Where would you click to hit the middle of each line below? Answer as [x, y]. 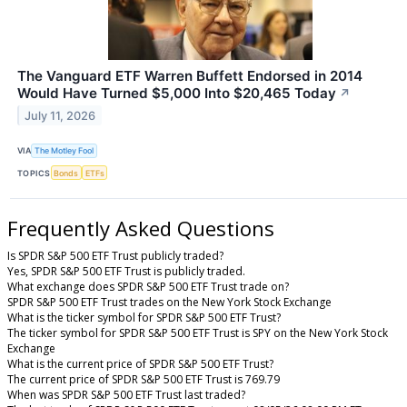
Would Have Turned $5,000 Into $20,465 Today [177, 93]
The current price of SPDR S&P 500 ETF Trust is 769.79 [144, 379]
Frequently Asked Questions [141, 228]
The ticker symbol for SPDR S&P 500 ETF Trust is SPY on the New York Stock [198, 333]
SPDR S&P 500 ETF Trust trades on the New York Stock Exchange [169, 302]
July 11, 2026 [60, 115]
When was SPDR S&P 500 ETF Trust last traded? [126, 394]
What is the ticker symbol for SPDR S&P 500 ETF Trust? [144, 317]
